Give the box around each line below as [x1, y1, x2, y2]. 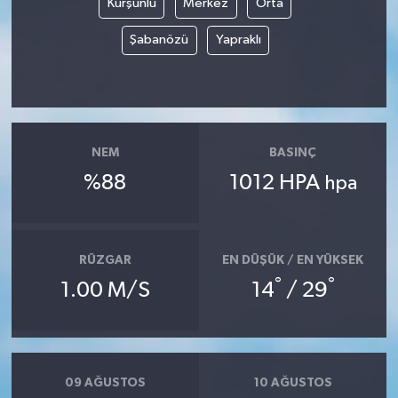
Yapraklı [215, 33, 261, 47]
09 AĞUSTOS [64, 376, 146, 389]
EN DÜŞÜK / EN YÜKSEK [222, 253, 364, 267]
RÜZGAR [78, 253, 131, 267]
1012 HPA [228, 172, 324, 195]
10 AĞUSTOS [253, 376, 332, 389]
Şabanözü [130, 33, 188, 47]
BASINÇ [269, 146, 317, 159]
